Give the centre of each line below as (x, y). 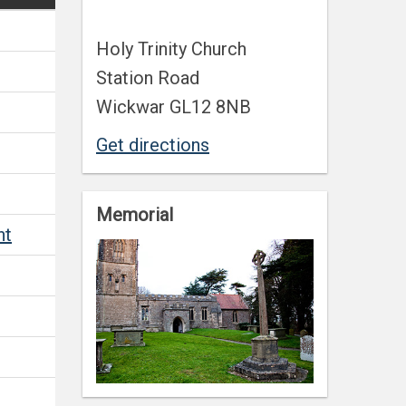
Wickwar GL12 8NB (174, 107)
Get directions (153, 145)
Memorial (135, 215)
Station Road (148, 78)
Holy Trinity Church (171, 49)
